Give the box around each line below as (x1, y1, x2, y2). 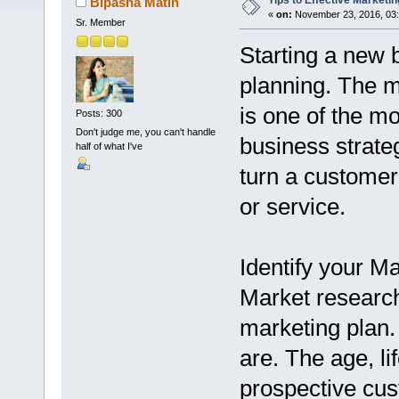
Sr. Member (75, 17, 126, 28)
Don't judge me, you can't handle (75, 126, 216, 138)
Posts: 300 (75, 107, 122, 118)
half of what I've (75, 141, 142, 152)
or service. (239, 193, 346, 221)
